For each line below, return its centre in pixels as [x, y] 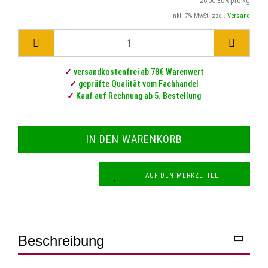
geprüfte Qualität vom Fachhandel [138, 84]
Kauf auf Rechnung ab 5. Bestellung [138, 96]
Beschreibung [61, 241]
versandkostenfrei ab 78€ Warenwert [138, 72]
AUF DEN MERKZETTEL [182, 176]
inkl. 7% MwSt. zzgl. [199, 16]
